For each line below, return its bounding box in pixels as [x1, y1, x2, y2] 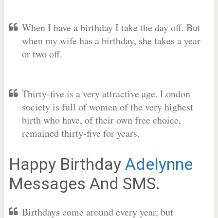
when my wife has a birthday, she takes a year [21, 34, 200, 47]
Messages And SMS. [8, 174, 160, 193]
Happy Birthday [8, 154, 125, 174]
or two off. [21, 47, 62, 60]
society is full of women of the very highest [21, 100, 193, 113]
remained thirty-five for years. [21, 127, 140, 140]
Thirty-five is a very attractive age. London [21, 87, 190, 100]
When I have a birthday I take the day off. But [21, 21, 200, 34]
